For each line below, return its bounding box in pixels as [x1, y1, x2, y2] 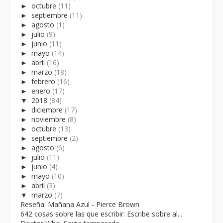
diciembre [31, 105, 63, 114]
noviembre [31, 114, 66, 124]
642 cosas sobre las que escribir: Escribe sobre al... [20, 209, 182, 219]
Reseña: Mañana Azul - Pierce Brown [20, 199, 139, 209]
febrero [31, 76, 55, 86]
